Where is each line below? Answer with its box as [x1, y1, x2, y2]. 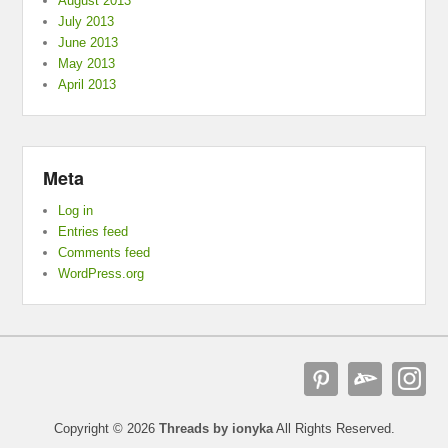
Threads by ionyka [158, 421, 273, 437]
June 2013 [58, 35, 119, 51]
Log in [58, 203, 94, 219]
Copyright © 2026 [53, 421, 159, 437]
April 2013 [58, 77, 117, 93]
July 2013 [58, 14, 115, 30]
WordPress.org [58, 266, 145, 282]
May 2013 [58, 56, 116, 72]
